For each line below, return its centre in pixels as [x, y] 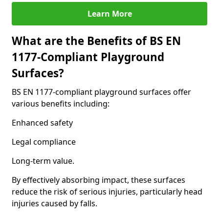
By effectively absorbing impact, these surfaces [99, 180]
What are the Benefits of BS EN [96, 41]
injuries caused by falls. [55, 203]
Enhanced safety [42, 123]
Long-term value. [43, 161]
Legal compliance [44, 142]
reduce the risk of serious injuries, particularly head [107, 192]
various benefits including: [61, 104]
